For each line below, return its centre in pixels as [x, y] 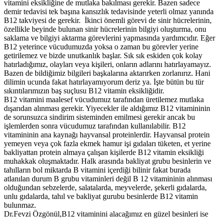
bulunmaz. [20, 205]
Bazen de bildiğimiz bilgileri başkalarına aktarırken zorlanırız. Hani [107, 73]
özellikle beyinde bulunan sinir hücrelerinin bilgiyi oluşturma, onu [105, 29]
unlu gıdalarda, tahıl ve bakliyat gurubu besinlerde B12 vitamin [101, 197]
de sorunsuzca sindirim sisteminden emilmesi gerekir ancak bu [99, 117]
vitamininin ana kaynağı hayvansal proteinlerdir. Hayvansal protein [107, 135]
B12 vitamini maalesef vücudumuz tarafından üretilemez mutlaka [104, 100]
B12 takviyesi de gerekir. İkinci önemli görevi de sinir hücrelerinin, [108, 21]
